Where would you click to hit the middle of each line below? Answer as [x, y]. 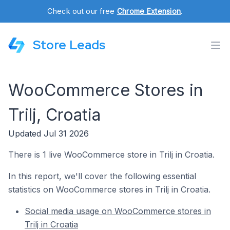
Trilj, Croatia [54, 115]
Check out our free [82, 11]
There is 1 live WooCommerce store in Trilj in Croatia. [111, 155]
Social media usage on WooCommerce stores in [118, 211]
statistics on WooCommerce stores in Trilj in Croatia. [109, 189]
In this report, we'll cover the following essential [102, 176]
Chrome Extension [149, 11]
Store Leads [69, 45]
